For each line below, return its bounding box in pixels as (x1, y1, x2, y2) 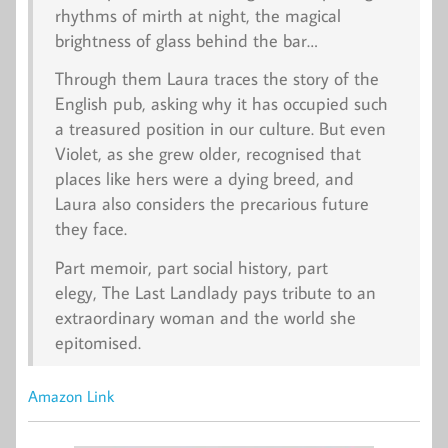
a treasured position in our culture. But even (54, 117, 386, 141)
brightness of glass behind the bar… (54, 28, 318, 52)
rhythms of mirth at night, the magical (54, 3, 341, 27)
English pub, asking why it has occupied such (54, 92, 388, 116)
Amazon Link (28, 385, 114, 406)
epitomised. (54, 330, 141, 354)
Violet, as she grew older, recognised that (54, 142, 361, 166)
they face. (54, 217, 127, 241)
